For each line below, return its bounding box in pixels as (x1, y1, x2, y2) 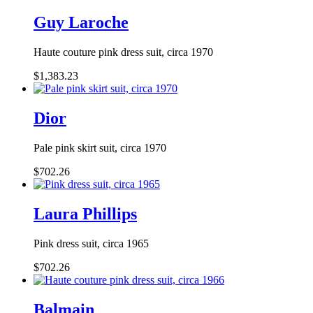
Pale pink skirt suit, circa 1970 (34, 142, 166, 154)
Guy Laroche (34, 13, 129, 32)
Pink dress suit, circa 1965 (34, 237, 149, 249)
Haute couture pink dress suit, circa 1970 (34, 46, 213, 59)
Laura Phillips (34, 204, 137, 223)
